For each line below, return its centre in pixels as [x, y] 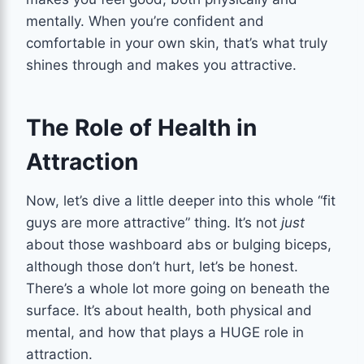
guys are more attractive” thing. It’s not [154, 222]
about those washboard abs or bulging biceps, [179, 244]
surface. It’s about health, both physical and [169, 310]
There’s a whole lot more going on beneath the [178, 288]
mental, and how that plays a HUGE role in [165, 332]
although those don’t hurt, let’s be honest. [162, 266]
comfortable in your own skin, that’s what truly [177, 43]
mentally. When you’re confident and [145, 21]
